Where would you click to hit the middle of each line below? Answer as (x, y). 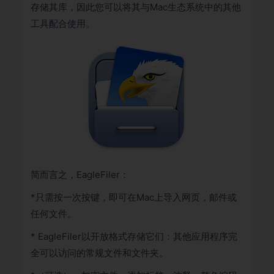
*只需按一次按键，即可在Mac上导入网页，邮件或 (134, 197)
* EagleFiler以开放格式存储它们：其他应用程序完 (134, 236)
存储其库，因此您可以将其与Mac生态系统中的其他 (136, 7)
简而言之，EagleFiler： (80, 175)
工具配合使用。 (63, 24)
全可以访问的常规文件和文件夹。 (99, 253)
